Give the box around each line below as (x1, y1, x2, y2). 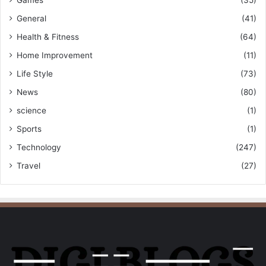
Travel (17, 160, 40, 170)
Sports (17, 123, 42, 134)
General (17, 13, 46, 23)
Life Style (17, 68, 53, 78)
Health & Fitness (17, 31, 79, 42)
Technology (17, 142, 61, 152)
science (17, 105, 46, 115)
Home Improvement (17, 50, 93, 60)
